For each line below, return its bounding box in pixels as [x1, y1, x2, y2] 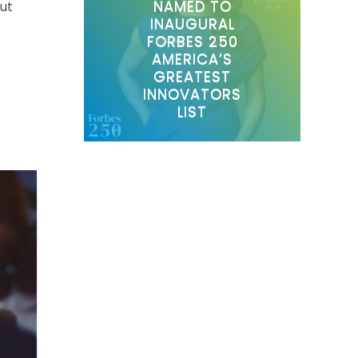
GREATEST [153, 66, 232, 86]
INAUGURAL [149, 13, 235, 34]
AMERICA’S [152, 48, 233, 69]
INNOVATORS [143, 83, 242, 104]
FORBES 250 [146, 30, 238, 51]
